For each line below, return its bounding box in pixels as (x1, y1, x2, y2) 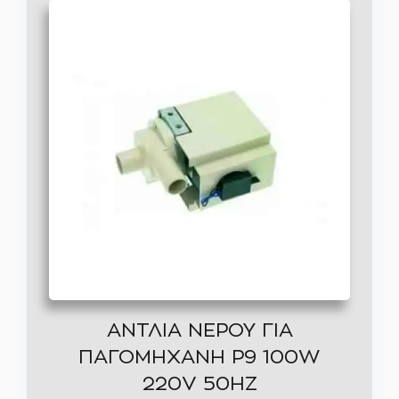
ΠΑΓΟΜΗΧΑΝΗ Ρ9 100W (78, 347, 321, 367)
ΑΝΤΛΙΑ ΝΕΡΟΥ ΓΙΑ (106, 321, 293, 340)
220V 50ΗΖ (142, 374, 257, 394)
